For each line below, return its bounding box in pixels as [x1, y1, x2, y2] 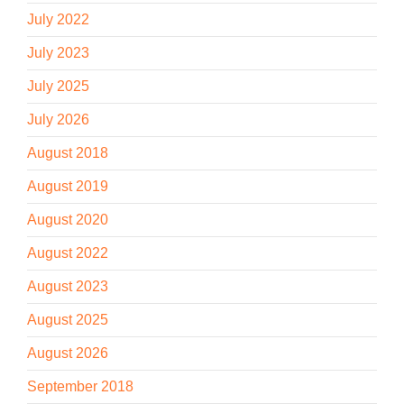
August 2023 [27, 278, 108, 294]
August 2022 [27, 244, 108, 261]
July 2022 [27, 11, 89, 27]
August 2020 [27, 211, 108, 227]
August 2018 [27, 144, 108, 161]
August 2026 [27, 344, 108, 361]
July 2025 [27, 78, 89, 94]
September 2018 [27, 378, 133, 394]
